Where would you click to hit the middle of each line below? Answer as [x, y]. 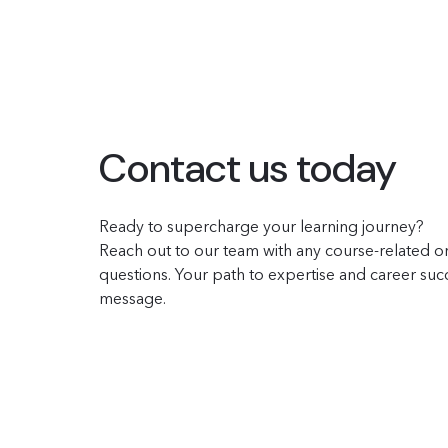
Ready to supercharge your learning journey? [261, 226]
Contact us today [248, 168]
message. [132, 298]
